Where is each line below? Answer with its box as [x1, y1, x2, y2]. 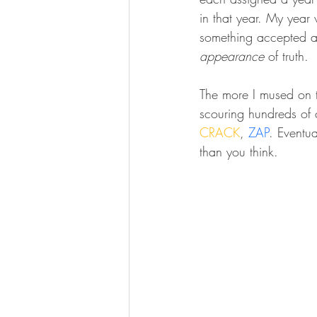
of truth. [264, 47, 309, 64]
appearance [200, 47, 264, 64]
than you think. [200, 142, 282, 160]
